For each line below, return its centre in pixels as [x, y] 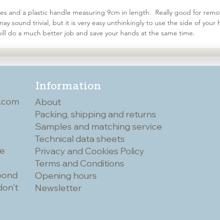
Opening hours [66, 176]
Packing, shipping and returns [96, 114]
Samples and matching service [98, 127]
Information [68, 86]
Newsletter [58, 188]
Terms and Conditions [80, 164]
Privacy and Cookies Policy [90, 151]
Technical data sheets [80, 139]
